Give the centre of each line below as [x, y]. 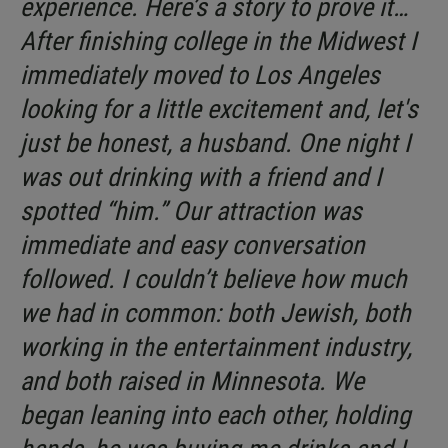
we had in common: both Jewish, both [215, 313]
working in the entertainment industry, [216, 347]
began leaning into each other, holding [215, 415]
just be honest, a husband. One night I [215, 143]
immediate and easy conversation [192, 245]
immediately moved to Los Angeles [200, 75]
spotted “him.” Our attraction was [191, 211]
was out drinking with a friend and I [201, 177]
